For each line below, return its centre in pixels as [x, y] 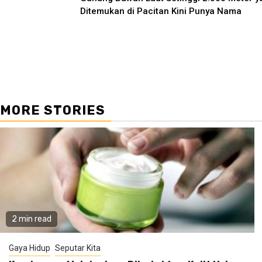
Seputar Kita [78, 248]
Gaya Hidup [30, 248]
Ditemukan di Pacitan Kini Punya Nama [161, 11]
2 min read [32, 219]
